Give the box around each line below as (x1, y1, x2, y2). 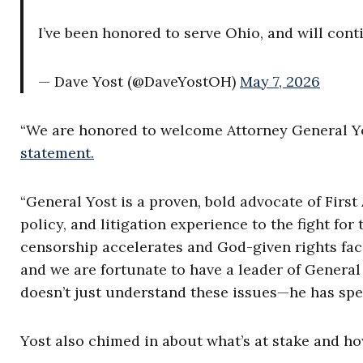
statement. (20, 143, 94, 163)
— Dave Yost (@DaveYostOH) (38, 72, 240, 92)
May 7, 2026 (240, 72, 320, 92)
